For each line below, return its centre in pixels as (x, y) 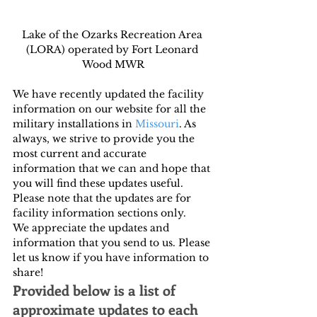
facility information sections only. (99, 213)
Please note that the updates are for (103, 198)
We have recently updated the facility (110, 94)
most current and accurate (81, 153)
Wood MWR (113, 64)
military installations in (74, 123)
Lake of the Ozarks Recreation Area (113, 34)
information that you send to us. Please (113, 242)
